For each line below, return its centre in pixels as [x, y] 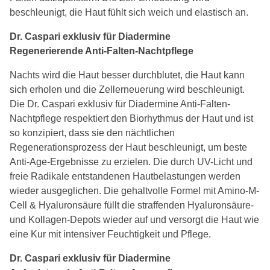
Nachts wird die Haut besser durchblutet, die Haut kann [127, 75]
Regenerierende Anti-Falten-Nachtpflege [102, 51]
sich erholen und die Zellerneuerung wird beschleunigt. [127, 89]
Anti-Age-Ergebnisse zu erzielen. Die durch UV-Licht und [131, 162]
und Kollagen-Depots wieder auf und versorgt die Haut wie [134, 219]
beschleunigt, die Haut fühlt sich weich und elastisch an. [129, 12]
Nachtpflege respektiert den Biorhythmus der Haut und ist [131, 118]
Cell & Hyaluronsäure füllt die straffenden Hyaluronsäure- [132, 205]
